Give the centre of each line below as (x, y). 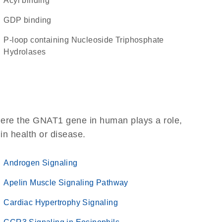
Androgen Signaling (41, 163)
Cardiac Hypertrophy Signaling (61, 202)
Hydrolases (25, 52)
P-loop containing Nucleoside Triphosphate (6, 40)
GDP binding (30, 20)
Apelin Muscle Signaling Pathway (66, 183)
